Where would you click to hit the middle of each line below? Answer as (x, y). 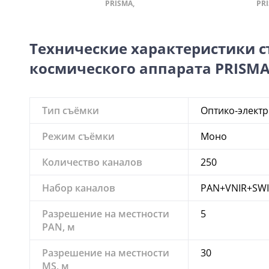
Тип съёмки (71, 110)
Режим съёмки (78, 136)
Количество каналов (92, 162)
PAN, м (59, 227)
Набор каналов (79, 188)
